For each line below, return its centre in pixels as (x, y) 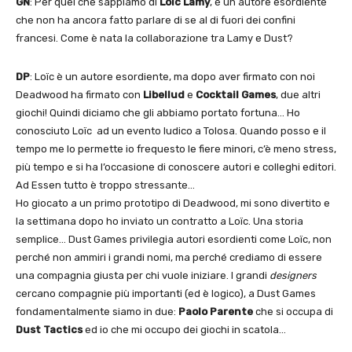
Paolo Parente (216, 311)
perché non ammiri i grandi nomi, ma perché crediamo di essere (169, 257)
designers (293, 275)
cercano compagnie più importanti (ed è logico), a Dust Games (166, 293)
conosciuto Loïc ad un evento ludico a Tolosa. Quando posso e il (171, 130)
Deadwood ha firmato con (79, 94)
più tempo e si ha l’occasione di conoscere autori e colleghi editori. (176, 167)
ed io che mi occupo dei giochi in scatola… (184, 329)
